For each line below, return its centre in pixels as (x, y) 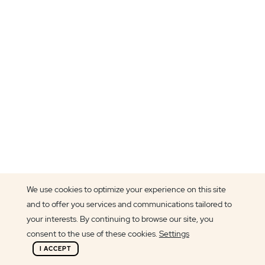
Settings (174, 234)
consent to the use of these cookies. (93, 234)
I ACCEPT (55, 248)
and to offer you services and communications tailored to (129, 204)
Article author (80, 209)
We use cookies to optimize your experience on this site (126, 189)
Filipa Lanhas (103, 225)
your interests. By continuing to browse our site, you (120, 219)
